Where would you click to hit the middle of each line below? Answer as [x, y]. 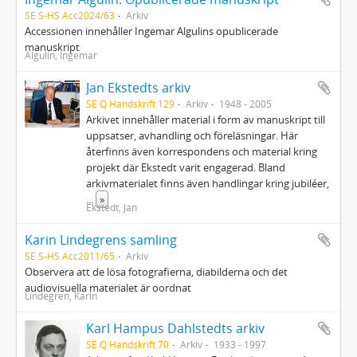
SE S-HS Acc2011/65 [70, 256]
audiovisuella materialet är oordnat [108, 288]
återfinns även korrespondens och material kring [202, 151]
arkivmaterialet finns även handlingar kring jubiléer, [208, 183]
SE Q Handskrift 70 [128, 344]
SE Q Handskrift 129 [131, 104]
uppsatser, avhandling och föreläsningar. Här [192, 135]
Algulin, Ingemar [61, 55]
